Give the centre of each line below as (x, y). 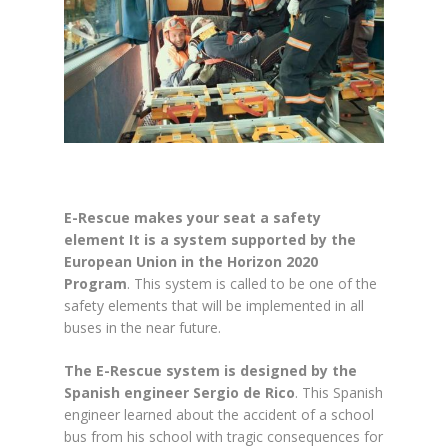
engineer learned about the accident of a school (219, 415)
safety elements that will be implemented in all (214, 306)
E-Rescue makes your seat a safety (192, 218)
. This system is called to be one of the (252, 284)
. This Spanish (339, 393)
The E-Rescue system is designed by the (210, 371)
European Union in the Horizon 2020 (191, 262)
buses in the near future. (142, 328)
